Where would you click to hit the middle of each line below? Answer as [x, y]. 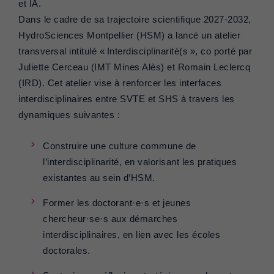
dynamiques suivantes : [69, 115]
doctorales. [67, 251]
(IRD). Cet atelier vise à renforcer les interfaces [120, 83]
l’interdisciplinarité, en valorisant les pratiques [140, 162]
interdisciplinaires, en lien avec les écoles [131, 235]
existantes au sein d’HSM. [99, 178]
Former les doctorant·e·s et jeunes [117, 203]
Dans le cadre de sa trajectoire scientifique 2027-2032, [135, 20]
